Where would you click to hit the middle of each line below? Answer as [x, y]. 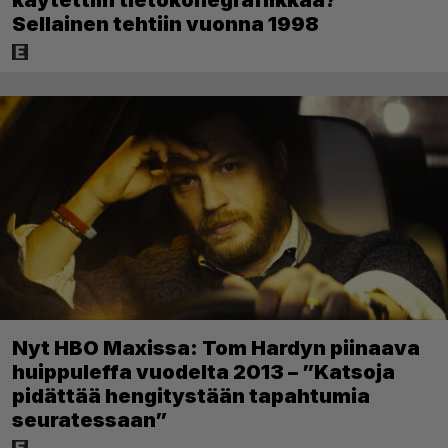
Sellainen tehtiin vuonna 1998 [165, 24]
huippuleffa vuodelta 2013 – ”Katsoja [203, 372]
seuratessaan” [89, 420]
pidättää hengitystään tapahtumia [191, 396]
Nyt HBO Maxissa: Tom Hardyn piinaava [216, 348]
